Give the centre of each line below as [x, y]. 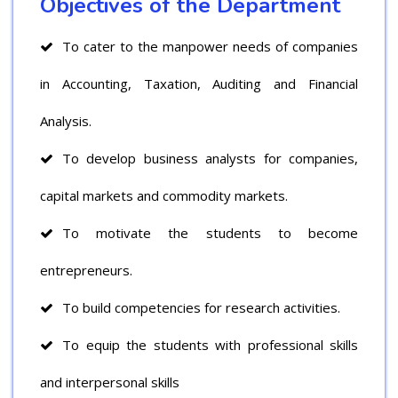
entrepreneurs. [86, 270]
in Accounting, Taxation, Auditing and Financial [199, 83]
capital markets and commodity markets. [164, 195]
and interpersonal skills [110, 382]
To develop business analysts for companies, [210, 158]
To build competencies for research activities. [201, 307]
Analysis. [66, 120]
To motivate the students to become [210, 232]
